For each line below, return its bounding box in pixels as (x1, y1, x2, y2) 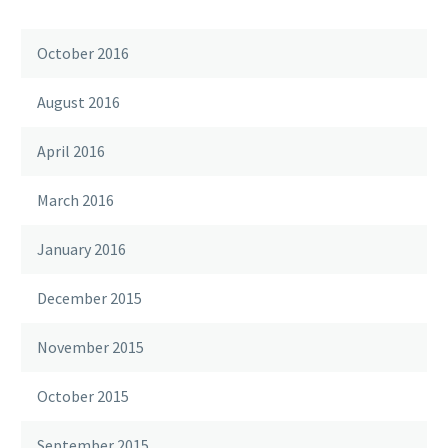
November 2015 (37, 337, 144, 358)
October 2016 (37, 43, 129, 64)
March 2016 (37, 190, 114, 211)
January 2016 (37, 239, 126, 260)
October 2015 (37, 386, 129, 407)
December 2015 (37, 288, 142, 309)
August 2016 (37, 92, 120, 113)
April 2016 (37, 141, 105, 162)
